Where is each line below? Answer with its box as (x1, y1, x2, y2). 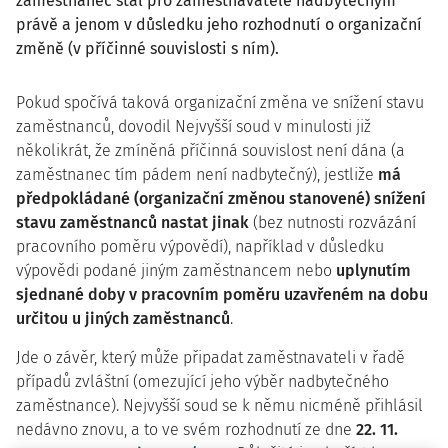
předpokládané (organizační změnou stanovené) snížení (16, 189, 426, 208)
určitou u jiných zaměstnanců (16, 309, 230, 328)
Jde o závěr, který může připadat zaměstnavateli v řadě (16, 348, 405, 367)
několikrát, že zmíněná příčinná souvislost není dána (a (16, 141, 405, 160)
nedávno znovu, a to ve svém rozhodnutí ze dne (16, 420, 356, 439)
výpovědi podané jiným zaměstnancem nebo (16, 261, 336, 280)
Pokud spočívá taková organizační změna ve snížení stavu (16, 93, 424, 112)
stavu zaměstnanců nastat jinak (16, 213, 249, 232)
